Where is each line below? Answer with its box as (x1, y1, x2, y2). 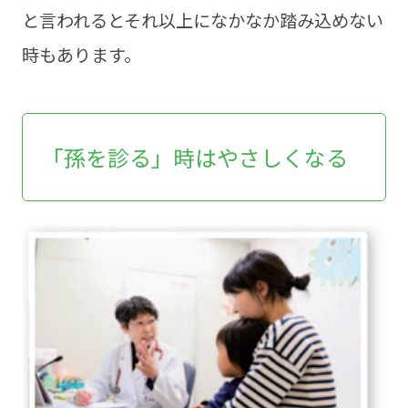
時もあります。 (21, 42, 141, 68)
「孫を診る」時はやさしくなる (42, 141, 349, 174)
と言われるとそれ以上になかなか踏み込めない (21, 7, 383, 34)
